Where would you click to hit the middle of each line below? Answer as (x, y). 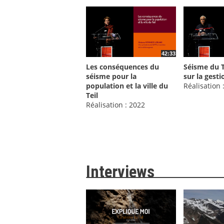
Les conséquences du (122, 67)
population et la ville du (127, 86)
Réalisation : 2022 (115, 105)
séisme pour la (111, 76)
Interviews (120, 172)
